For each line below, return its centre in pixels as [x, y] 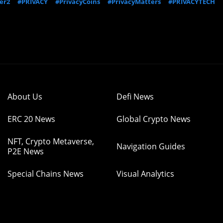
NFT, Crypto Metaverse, [51, 141]
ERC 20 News [31, 119]
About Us [25, 97]
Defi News [135, 97]
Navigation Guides [151, 146]
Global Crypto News [154, 119]
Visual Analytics [145, 174]
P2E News [26, 151]
